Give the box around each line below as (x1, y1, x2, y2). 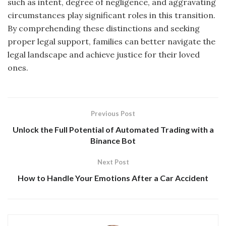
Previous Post (91, 109, 135, 118)
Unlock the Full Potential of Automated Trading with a (12, 124, 214, 134)
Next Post (97, 157, 129, 166)
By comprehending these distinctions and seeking (8, 23, 200, 33)
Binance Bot (90, 135, 136, 145)
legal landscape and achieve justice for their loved (8, 49, 200, 60)
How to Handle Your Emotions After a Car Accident (18, 173, 208, 183)
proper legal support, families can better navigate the (8, 36, 215, 46)
